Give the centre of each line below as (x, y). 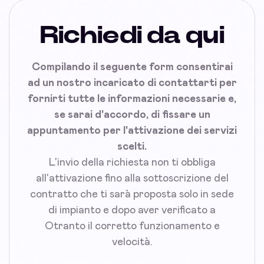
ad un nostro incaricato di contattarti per (132, 83)
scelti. (132, 146)
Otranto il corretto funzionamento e (132, 226)
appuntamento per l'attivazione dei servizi (132, 131)
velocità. (132, 242)
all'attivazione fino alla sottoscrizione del (132, 178)
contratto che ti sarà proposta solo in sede (132, 194)
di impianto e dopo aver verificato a (132, 210)
